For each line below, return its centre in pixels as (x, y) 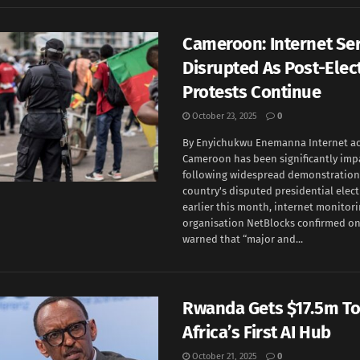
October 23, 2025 (223, 116)
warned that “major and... (243, 239)
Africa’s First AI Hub (257, 332)
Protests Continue (252, 92)
